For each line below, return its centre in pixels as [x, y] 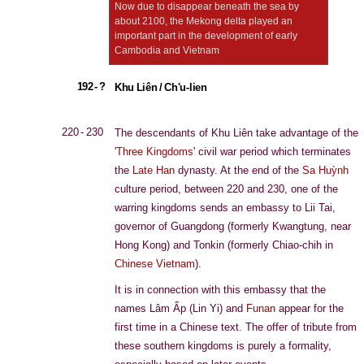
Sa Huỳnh [325, 170]
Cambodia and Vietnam [167, 50]
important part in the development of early [206, 36]
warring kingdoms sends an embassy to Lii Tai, [225, 208]
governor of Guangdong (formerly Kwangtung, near [233, 226]
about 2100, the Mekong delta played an [204, 21]
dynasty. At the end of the [238, 170]
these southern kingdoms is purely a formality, [223, 346]
